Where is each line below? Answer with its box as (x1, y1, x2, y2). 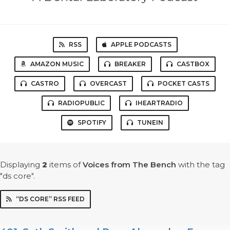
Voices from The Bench (83, 160, 176, 170)
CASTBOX (177, 60, 209, 68)
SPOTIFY (77, 119, 106, 127)
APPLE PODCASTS (110, 41, 171, 49)
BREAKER (114, 60, 146, 68)
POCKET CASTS (158, 80, 209, 88)
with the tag (176, 160, 225, 170)
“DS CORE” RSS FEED (16, 195, 85, 203)
